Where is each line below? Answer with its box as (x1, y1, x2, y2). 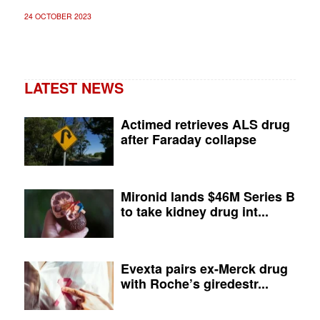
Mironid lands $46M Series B (121, 186, 296, 206)
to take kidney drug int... (121, 201, 269, 221)
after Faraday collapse (121, 129, 257, 149)
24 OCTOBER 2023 (24, 10, 91, 21)
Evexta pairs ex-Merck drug (121, 259, 289, 278)
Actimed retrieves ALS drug (121, 114, 291, 134)
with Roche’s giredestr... (121, 274, 269, 293)
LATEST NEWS (24, 76, 124, 98)
